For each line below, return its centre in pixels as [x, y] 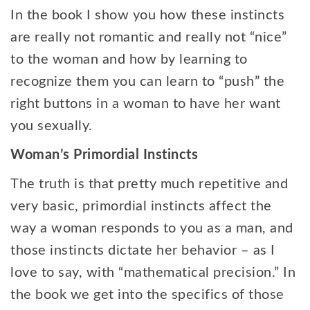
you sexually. [53, 126]
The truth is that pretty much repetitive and [149, 184]
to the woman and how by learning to [129, 60]
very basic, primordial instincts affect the [141, 206]
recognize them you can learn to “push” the [147, 82]
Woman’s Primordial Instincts [104, 155]
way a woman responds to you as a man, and [152, 228]
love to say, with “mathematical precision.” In [153, 273]
